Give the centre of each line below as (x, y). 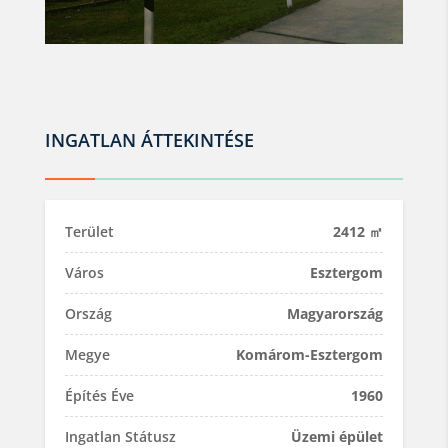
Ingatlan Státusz (120, 436)
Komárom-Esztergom (310, 354)
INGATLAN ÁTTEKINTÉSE (149, 139)
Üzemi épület (337, 436)
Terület (89, 231)
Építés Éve (99, 395)
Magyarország (335, 313)
